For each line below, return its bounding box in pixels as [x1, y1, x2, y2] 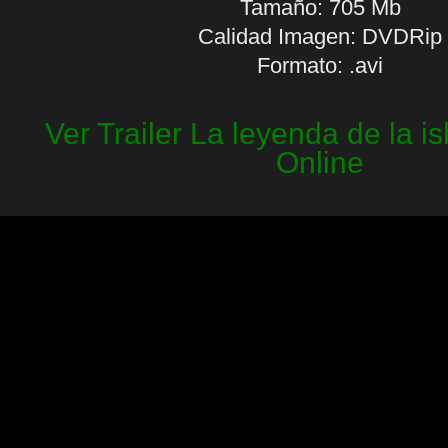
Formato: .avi [257, 53, 383, 78]
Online [276, 146, 364, 179]
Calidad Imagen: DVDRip [198, 24, 442, 49]
